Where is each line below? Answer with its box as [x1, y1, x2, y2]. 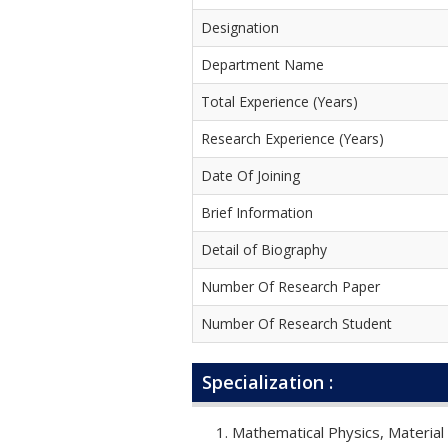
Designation [201, 17, 279, 37]
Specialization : [202, 369, 333, 394]
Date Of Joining [201, 165, 300, 185]
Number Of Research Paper [201, 276, 380, 296]
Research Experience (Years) [201, 128, 384, 148]
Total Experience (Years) [201, 91, 358, 111]
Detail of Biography [201, 239, 327, 259]
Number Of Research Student [201, 313, 392, 333]
